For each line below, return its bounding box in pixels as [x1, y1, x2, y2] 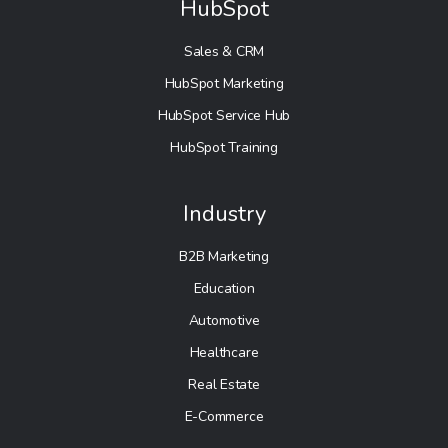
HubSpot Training [170, 137, 278, 157]
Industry [182, 198, 266, 229]
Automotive [188, 310, 260, 330]
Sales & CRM [183, 41, 265, 61]
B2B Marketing [179, 246, 269, 266]
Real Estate [188, 374, 260, 394]
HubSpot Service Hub [157, 105, 291, 125]
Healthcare [189, 342, 259, 362]
